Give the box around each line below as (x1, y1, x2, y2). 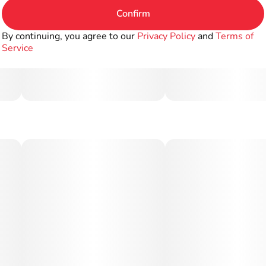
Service (2, 41, 33, 55)
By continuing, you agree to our (2, 29, 137, 43)
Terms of (216, 29, 254, 43)
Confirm (116, 7, 150, 20)
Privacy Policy (137, 29, 195, 43)
